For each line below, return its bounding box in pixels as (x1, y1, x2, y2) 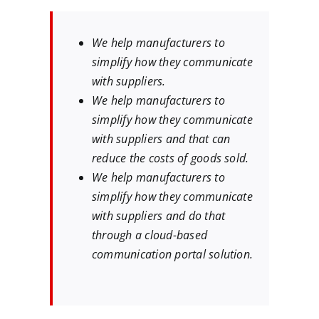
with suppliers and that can (92, 131, 231, 147)
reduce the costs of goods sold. (92, 150, 249, 167)
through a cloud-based (92, 227, 208, 244)
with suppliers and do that (92, 208, 226, 224)
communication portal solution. (92, 246, 253, 263)
